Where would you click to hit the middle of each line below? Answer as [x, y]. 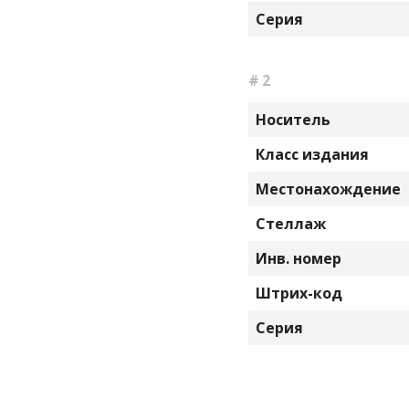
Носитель [293, 120]
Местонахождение [328, 189]
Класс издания [312, 154]
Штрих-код [299, 293]
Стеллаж [291, 224]
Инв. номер [299, 258]
